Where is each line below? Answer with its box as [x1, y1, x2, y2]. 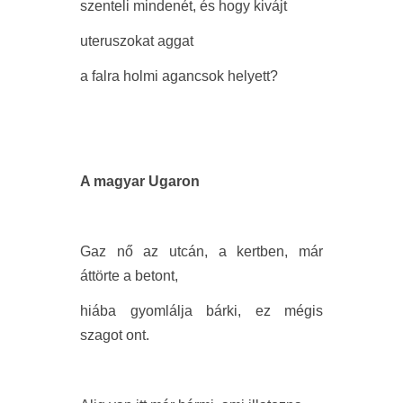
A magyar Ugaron [80, 174, 200, 190]
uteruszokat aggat [80, 33, 193, 49]
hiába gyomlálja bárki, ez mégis [80, 303, 323, 319]
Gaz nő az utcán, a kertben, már [80, 244, 323, 260]
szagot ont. [80, 327, 149, 344]
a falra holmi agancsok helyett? [80, 68, 278, 85]
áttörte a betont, [80, 268, 178, 284]
